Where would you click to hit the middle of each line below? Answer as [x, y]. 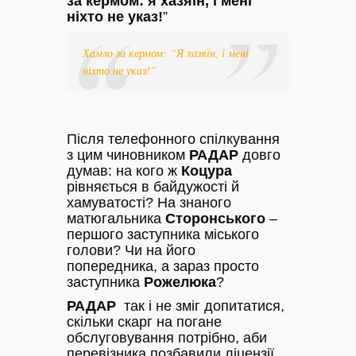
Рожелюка [180, 282]
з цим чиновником [128, 155]
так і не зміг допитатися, [200, 306]
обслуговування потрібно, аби [167, 337]
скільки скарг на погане [144, 321]
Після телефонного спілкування [173, 139]
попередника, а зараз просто [163, 266]
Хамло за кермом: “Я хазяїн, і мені [166, 52]
